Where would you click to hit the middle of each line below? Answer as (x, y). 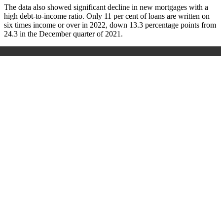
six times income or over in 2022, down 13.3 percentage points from (110, 25)
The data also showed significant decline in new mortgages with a (106, 7)
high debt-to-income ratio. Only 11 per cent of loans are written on (107, 16)
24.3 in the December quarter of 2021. (63, 34)
